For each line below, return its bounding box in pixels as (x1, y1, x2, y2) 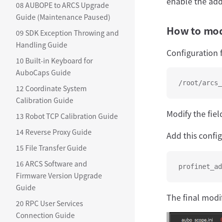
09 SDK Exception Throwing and (16, 28, 119, 38)
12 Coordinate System (16, 83, 87, 93)
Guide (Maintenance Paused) (16, 12, 111, 22)
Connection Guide (16, 210, 75, 220)
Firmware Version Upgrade (16, 170, 102, 180)
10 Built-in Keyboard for (16, 55, 93, 65)
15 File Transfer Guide (16, 143, 87, 153)
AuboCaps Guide (16, 67, 71, 77)
